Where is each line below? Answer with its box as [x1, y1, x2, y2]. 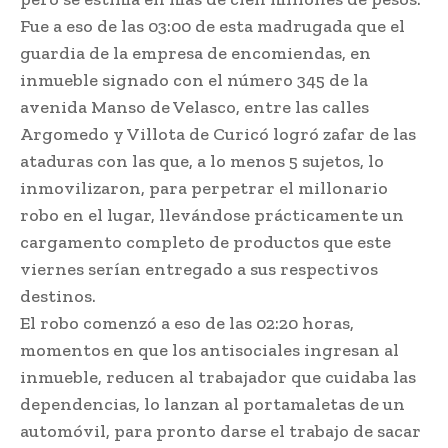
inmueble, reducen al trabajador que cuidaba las [20, 366, 416, 389]
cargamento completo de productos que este [20, 231, 391, 254]
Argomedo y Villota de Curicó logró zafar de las [20, 123, 416, 146]
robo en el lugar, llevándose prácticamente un [20, 204, 404, 227]
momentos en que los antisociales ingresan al [20, 339, 399, 362]
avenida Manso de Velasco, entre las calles [20, 96, 369, 119]
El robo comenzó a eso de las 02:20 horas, [20, 312, 354, 335]
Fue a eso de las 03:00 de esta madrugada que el [20, 15, 405, 38]
